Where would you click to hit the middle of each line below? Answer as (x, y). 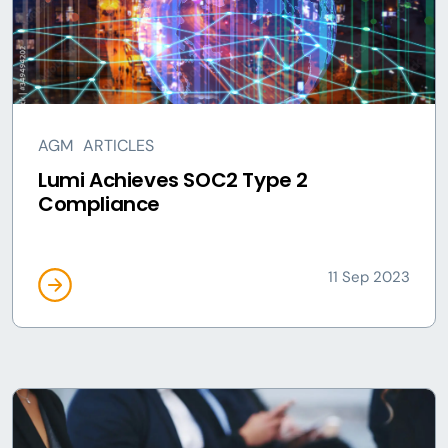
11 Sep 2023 (369, 277)
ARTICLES (118, 145)
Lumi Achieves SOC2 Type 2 (173, 180)
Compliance (99, 204)
